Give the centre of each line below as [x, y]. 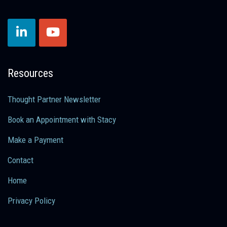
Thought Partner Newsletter [54, 99]
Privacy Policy [31, 200]
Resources [30, 73]
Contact [21, 160]
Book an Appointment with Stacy [62, 119]
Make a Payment [35, 140]
